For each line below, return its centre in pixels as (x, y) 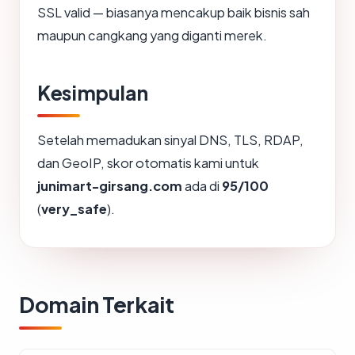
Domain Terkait (97, 305)
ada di (202, 186)
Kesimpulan (93, 93)
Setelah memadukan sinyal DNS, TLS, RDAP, (170, 140)
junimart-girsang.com (110, 186)
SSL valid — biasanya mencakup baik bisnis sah (174, 13)
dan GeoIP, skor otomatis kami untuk (148, 163)
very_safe (74, 209)
